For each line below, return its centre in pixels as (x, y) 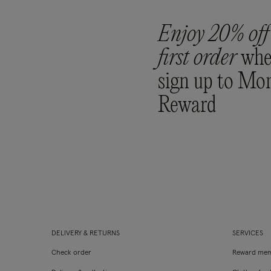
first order (200, 59)
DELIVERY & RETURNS (86, 233)
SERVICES (248, 233)
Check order (71, 253)
